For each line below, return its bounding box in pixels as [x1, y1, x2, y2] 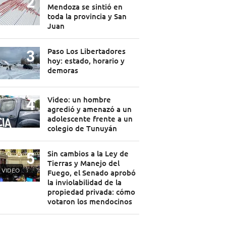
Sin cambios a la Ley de [47, 148, 129, 159]
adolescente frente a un [47, 114, 133, 124]
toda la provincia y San [47, 11, 127, 22]
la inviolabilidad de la [47, 177, 122, 188]
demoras [47, 65, 78, 76]
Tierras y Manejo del [47, 158, 120, 168]
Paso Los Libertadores [47, 46, 126, 56]
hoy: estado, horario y [47, 55, 125, 66]
